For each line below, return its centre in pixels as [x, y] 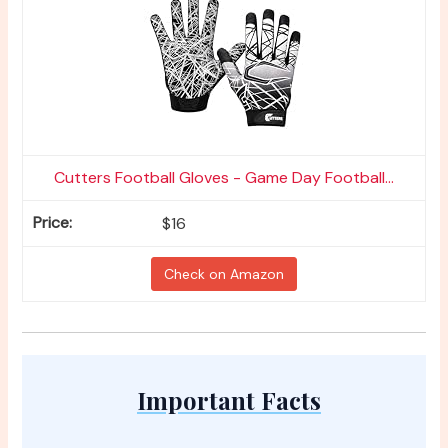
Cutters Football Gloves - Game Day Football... [224, 178]
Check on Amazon [224, 274]
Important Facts [229, 400]
